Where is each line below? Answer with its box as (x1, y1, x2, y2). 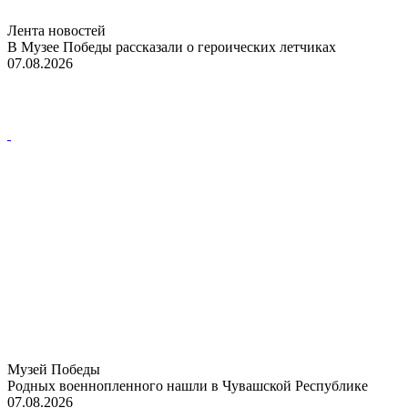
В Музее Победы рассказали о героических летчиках (7, 38, 336, 55)
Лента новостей (7, 22, 106, 38)
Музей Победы (7, 361, 100, 377)
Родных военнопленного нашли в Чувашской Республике (7, 377, 368, 393)
